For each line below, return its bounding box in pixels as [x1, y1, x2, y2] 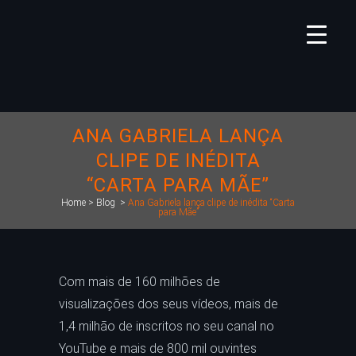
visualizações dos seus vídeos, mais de [59, 296, 278, 311]
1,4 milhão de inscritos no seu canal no [59, 319, 274, 334]
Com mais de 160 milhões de [59, 274, 220, 289]
